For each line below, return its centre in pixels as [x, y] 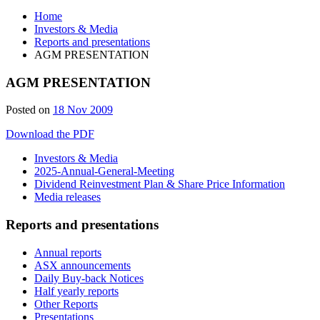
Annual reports [68, 252]
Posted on [28, 110]
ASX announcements [82, 265]
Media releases [67, 197]
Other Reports [66, 304]
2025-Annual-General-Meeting [104, 171]
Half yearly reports [76, 291]
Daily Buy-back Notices [89, 278]
